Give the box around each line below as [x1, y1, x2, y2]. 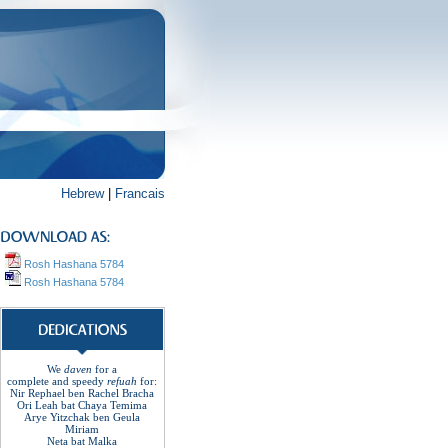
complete [7, 375, 49, 387]
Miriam [65, 423, 99, 435]
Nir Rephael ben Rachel [10, 387, 119, 399]
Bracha [122, 387, 154, 399]
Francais [115, 186, 165, 201]
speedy [72, 375, 104, 387]
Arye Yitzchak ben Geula [24, 411, 140, 423]
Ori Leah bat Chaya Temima [17, 399, 147, 411]
